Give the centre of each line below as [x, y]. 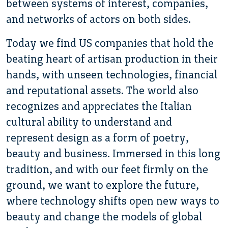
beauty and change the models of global [104, 216]
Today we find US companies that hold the [110, 43]
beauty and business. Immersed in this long [113, 153]
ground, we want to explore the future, [103, 185]
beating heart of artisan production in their [112, 59]
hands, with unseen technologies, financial [112, 74]
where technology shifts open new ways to [113, 201]
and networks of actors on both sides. [98, 19]
